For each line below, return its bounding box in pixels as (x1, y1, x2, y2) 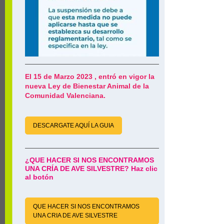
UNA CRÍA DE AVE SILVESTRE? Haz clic (25, 164, 157, 172)
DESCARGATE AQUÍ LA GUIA (33, 122, 114, 129)
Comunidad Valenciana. (25, 91, 109, 99)
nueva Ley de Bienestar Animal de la (25, 82, 149, 90)
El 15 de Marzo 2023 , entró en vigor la (25, 72, 154, 80)
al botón (25, 173, 55, 181)
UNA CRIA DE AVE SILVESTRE (33, 212, 117, 219)
